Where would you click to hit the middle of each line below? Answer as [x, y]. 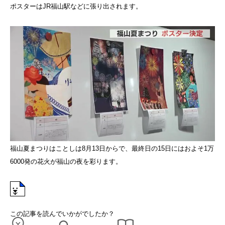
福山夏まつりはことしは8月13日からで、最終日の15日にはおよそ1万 [112, 149]
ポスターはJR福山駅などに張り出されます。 [76, 7]
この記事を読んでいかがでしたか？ [62, 214]
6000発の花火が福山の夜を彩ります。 [66, 162]
